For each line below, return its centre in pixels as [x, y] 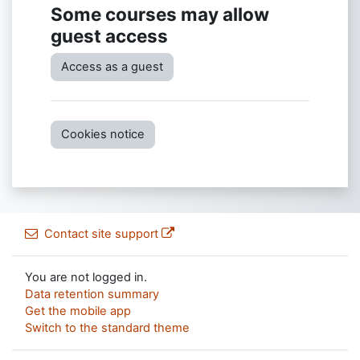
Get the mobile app [78, 311]
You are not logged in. [86, 277]
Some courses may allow [160, 14]
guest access [109, 35]
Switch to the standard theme [107, 328]
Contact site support [101, 234]
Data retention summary [92, 294]
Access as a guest [112, 66]
